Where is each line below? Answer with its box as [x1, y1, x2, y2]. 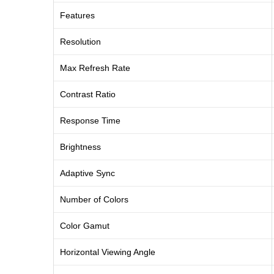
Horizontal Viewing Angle [60, 247, 155, 257]
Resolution [60, 37, 101, 47]
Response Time [60, 116, 120, 126]
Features [60, 10, 95, 21]
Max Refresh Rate [60, 63, 130, 73]
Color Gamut [60, 221, 109, 231]
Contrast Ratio [60, 89, 116, 100]
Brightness [60, 142, 101, 152]
